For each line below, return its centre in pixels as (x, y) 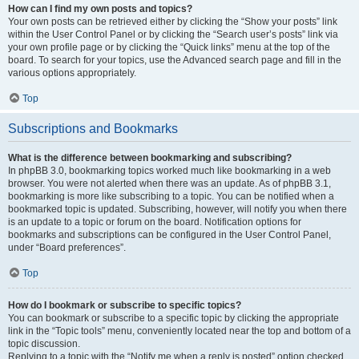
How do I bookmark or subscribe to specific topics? (125, 305)
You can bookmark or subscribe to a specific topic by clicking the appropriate (173, 318)
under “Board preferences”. (67, 248)
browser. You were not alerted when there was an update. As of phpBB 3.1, (169, 184)
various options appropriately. (72, 73)
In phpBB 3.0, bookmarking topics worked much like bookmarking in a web (169, 171)
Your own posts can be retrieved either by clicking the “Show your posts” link (173, 22)
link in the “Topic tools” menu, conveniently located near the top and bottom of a (179, 331)
